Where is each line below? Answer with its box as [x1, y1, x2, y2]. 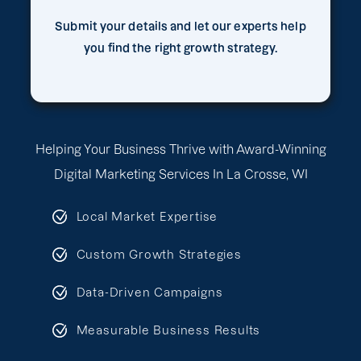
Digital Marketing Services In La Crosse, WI [53, 168, 308, 181]
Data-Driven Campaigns [76, 285, 223, 299]
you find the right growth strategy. [84, 42, 277, 55]
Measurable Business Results [76, 323, 261, 337]
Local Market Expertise [76, 210, 218, 223]
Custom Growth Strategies [76, 247, 242, 261]
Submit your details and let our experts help [55, 20, 306, 33]
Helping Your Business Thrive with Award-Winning [35, 143, 326, 156]
